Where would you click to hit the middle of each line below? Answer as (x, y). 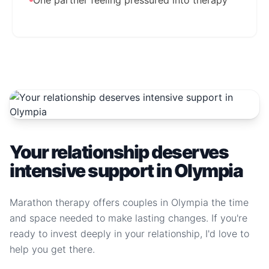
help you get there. (52, 249)
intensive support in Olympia (126, 171)
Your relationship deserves (119, 152)
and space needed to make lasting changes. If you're (128, 218)
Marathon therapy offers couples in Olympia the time (129, 202)
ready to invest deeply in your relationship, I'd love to (129, 234)
